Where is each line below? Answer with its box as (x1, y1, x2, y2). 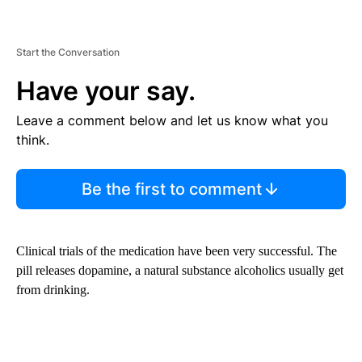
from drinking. (16, 282, 90, 297)
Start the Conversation (16, 45, 120, 58)
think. (16, 131, 49, 148)
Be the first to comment (81, 179, 262, 199)
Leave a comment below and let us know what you (16, 112, 328, 128)
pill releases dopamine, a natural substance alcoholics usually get (16, 263, 343, 277)
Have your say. (16, 74, 196, 107)
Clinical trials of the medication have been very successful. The (16, 243, 337, 258)
